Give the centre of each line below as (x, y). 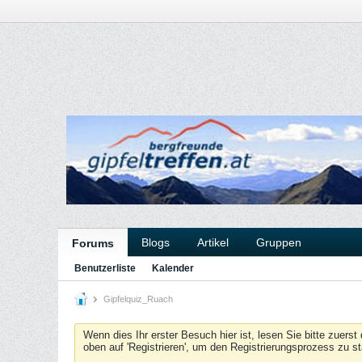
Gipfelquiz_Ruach (137, 299)
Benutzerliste (105, 268)
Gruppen (279, 242)
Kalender (173, 268)
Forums (93, 243)
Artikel (213, 242)
